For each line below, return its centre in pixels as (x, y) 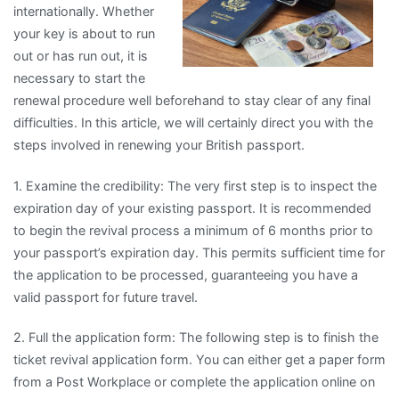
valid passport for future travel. (106, 297)
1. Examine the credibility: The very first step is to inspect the (195, 185)
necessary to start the (79, 78)
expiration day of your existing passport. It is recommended (192, 208)
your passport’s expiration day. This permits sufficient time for (199, 252)
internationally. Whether (84, 12)
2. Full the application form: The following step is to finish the (196, 337)
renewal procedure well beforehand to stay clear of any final (192, 101)
